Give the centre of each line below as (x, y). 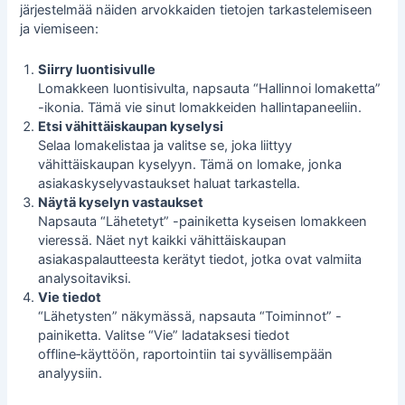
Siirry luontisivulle (97, 69)
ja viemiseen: (60, 29)
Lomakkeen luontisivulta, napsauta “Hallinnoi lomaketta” (210, 88)
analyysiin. (71, 373)
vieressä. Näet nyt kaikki (114, 240)
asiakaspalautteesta (99, 259)
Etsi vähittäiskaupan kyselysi (131, 126)
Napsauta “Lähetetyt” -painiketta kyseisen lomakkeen (203, 221)
